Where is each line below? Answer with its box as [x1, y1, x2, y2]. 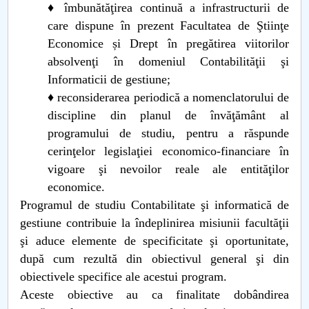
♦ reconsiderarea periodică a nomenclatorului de [48, 90, 289, 104]
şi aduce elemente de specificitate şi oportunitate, [20, 234, 289, 248]
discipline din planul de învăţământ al [48, 108, 289, 122]
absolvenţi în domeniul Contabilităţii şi [48, 54, 289, 68]
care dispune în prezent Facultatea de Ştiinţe [48, 19, 289, 32]
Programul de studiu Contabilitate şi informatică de [20, 198, 289, 212]
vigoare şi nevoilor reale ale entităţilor [48, 162, 289, 176]
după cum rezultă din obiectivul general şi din [20, 252, 289, 266]
